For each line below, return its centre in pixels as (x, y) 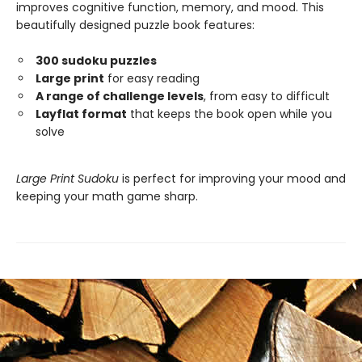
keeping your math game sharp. (107, 196)
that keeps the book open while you (229, 114)
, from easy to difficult (267, 96)
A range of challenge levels (120, 96)
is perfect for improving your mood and (232, 178)
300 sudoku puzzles (96, 60)
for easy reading (152, 78)
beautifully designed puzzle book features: (135, 25)
